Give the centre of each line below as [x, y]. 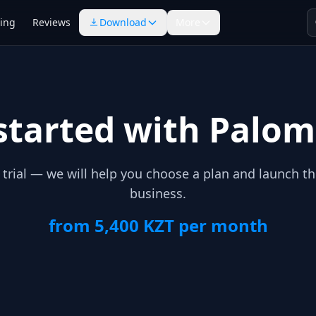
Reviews [52, 22]
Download [123, 22]
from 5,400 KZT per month [158, 225]
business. [158, 193]
